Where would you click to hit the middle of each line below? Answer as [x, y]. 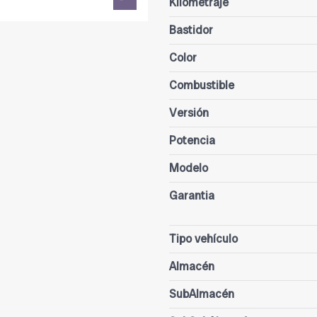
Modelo [189, 168]
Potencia [192, 141]
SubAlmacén [202, 294]
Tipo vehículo [203, 239]
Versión [189, 113]
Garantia [192, 196]
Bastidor [191, 30]
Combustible [202, 86]
